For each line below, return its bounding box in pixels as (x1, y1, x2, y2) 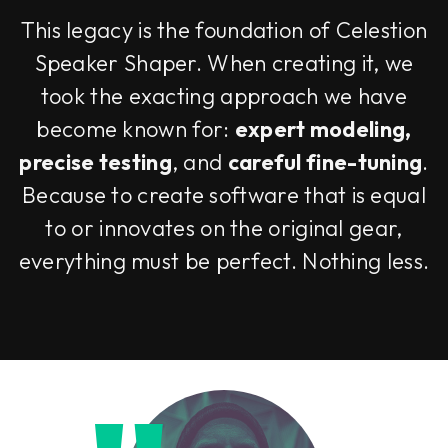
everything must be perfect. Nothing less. (18, 247, 430, 276)
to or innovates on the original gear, (45, 214, 403, 243)
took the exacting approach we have (40, 82, 408, 111)
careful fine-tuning (227, 148, 423, 177)
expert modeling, (234, 115, 412, 144)
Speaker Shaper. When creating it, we (34, 49, 414, 78)
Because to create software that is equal (22, 181, 426, 210)
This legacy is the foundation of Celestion (20, 16, 428, 45)
